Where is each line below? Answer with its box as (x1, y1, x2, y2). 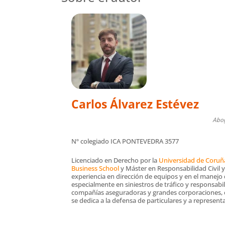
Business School (71, 163, 119, 173)
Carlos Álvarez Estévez (71, 95, 199, 112)
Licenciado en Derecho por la (71, 155, 159, 165)
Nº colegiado (71, 136, 110, 146)
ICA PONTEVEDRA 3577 (110, 136, 179, 146)
